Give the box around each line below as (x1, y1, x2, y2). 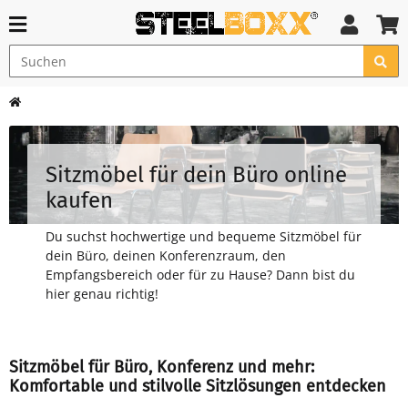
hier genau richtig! (46, 285, 158, 302)
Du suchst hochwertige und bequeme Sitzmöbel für (46, 228, 362, 245)
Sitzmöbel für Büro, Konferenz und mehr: (9, 357, 314, 377)
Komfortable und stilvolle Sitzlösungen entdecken (9, 376, 386, 396)
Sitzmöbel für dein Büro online (46, 162, 347, 188)
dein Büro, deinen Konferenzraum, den (46, 247, 286, 264)
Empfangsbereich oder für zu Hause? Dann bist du (46, 266, 355, 283)
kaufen (46, 188, 113, 213)
